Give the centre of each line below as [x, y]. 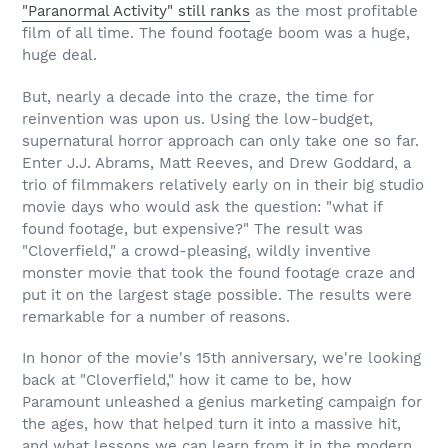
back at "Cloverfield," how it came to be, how [187, 380]
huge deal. [59, 55]
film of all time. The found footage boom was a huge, [216, 33]
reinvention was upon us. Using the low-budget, [197, 118]
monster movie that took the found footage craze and [218, 272]
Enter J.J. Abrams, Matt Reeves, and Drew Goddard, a [216, 162]
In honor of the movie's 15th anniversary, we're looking [221, 358]
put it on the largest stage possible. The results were [217, 294]
